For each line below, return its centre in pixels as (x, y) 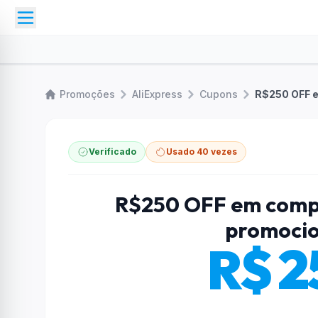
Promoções (87, 94)
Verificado (113, 152)
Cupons (219, 94)
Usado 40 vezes (202, 152)
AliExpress (157, 94)
